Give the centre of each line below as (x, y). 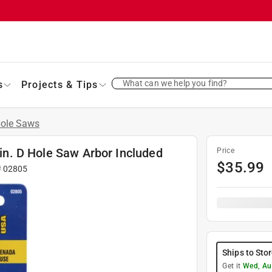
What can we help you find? (175, 83)
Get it (233, 266)
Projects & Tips (59, 84)
